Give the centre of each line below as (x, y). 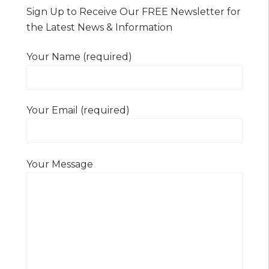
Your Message (60, 164)
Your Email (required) (78, 110)
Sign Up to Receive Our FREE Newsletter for (134, 12)
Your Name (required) (79, 56)
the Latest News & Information (99, 28)
